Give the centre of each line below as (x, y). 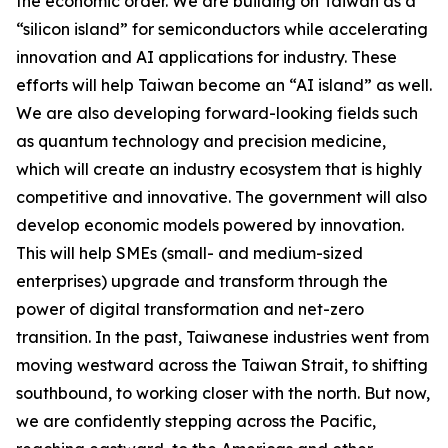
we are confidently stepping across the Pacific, (196, 421)
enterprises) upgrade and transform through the (202, 281)
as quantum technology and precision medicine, (201, 141)
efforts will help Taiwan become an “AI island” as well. (224, 85)
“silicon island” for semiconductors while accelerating (222, 29)
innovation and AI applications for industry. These (206, 57)
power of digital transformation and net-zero (190, 309)
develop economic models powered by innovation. (210, 225)
